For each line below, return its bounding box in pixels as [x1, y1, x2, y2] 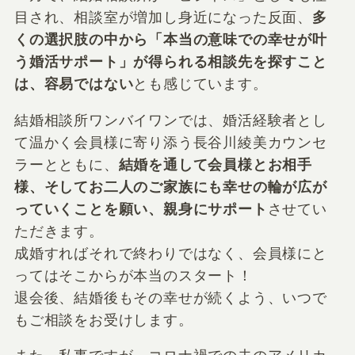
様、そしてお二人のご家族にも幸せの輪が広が [13, 178, 327, 195]
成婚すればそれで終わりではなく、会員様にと [13, 245, 327, 261]
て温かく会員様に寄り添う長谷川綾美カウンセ [13, 134, 327, 151]
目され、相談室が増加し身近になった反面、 [13, 9, 313, 25]
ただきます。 [13, 223, 104, 239]
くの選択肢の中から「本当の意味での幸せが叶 [13, 31, 327, 48]
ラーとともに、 [13, 156, 119, 173]
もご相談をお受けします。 [13, 311, 193, 328]
